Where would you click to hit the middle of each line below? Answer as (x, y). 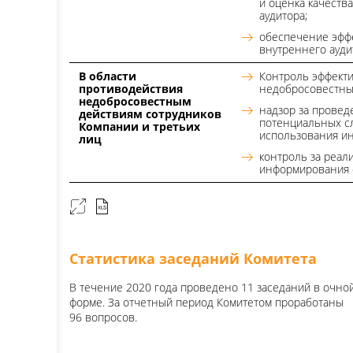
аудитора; (283, 15)
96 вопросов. (103, 317)
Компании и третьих (139, 126)
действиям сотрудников (150, 114)
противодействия (131, 89)
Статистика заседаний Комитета (193, 258)
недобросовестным (135, 101)
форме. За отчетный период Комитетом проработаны (206, 302)
